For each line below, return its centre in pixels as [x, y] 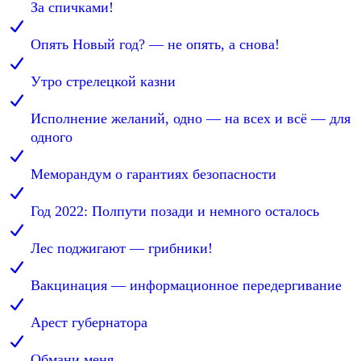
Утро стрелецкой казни [103, 82]
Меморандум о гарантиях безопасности [154, 174]
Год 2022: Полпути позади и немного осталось [175, 212]
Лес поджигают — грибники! [122, 249]
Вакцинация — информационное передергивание [186, 286]
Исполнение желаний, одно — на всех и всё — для [191, 119]
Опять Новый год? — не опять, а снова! [155, 45]
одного [52, 137]
